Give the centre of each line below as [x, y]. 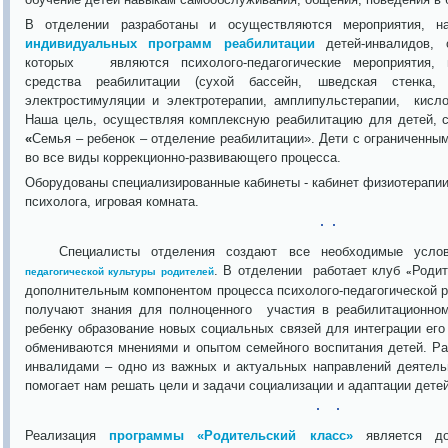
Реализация [67, 435]
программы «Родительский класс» [231, 435]
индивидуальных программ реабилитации [170, 43]
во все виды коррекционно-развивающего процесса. [183, 157]
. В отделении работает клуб [309, 270]
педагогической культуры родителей [119, 271]
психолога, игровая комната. [112, 201]
